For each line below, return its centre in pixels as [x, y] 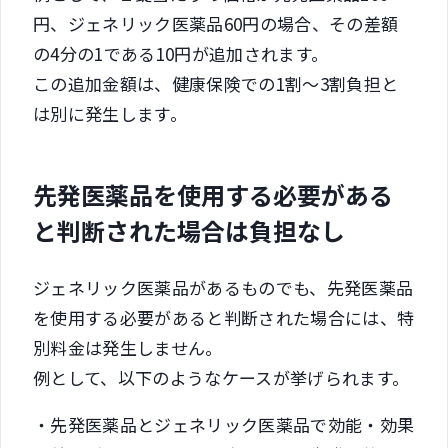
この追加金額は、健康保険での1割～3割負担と [216, 83]
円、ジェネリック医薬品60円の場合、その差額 [216, 23]
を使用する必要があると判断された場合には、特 [224, 317]
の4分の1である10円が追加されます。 [181, 53]
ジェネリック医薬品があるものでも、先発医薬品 [223, 287]
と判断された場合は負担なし [189, 230]
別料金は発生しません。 [128, 347]
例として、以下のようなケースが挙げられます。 [221, 377]
